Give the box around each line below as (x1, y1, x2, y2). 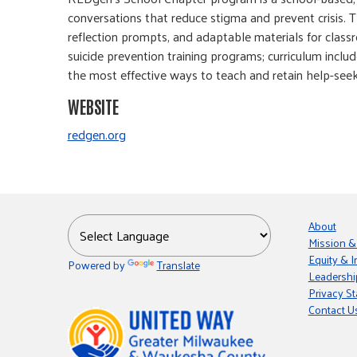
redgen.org (67, 123, 126, 146)
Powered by (67, 255, 127, 275)
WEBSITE (67, 95, 119, 117)
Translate (156, 255, 200, 275)
